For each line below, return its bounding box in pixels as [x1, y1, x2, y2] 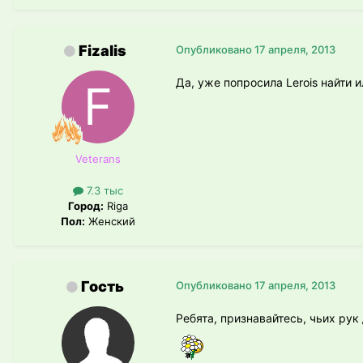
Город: [68, 199, 104, 213]
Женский [85, 215, 135, 228]
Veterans [75, 152, 121, 166]
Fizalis [78, 42, 126, 60]
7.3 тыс [83, 184, 123, 198]
